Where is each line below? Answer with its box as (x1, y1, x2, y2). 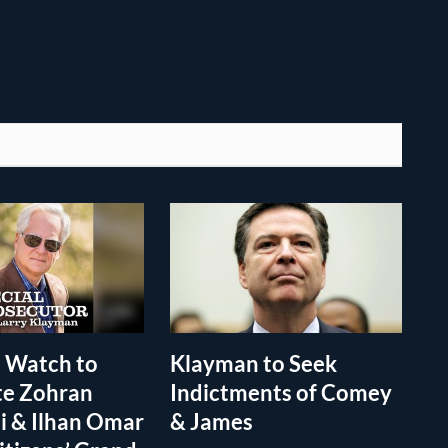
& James (170, 408, 253, 436)
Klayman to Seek (170, 350, 337, 378)
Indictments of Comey (170, 379, 392, 407)
